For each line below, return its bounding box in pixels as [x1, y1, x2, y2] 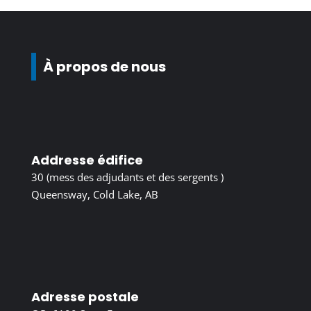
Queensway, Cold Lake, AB [31, 187, 158, 201]
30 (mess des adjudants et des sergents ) [31, 169, 224, 184]
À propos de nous [42, 56, 166, 76]
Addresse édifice [31, 151, 143, 169]
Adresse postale [31, 287, 139, 305]
